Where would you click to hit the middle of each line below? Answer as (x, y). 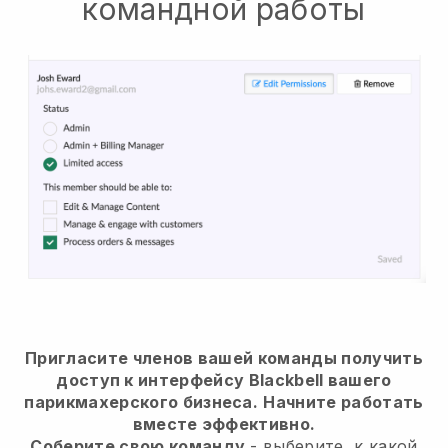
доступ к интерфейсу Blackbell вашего (224, 379)
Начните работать (343, 401)
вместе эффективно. (224, 423)
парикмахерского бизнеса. (141, 401)
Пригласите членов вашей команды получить (224, 357)
